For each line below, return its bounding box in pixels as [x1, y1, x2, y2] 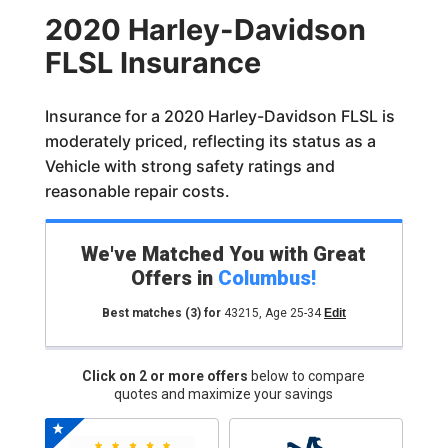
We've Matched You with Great [81, 242, 367, 266]
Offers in [131, 266, 219, 290]
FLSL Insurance [44, 45, 261, 80]
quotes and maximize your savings [114, 386, 334, 402]
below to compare [251, 368, 366, 384]
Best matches [101, 306, 185, 320]
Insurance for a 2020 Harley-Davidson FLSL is [44, 106, 395, 126]
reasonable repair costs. [44, 181, 230, 201]
